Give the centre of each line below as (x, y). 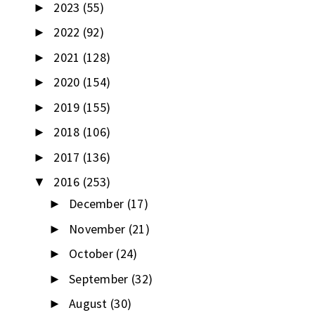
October (92, 254)
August (90, 304)
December (98, 204)
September (100, 278)
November (98, 229)
